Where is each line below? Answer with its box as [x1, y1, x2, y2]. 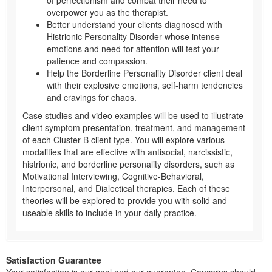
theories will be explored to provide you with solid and [22, 194, 227, 207]
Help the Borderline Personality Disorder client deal [47, 67, 242, 80]
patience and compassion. [47, 55, 148, 67]
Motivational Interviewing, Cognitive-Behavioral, [22, 170, 204, 183]
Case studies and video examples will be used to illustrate [22, 109, 243, 122]
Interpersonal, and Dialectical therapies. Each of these [22, 182, 230, 195]
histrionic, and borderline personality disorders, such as [22, 158, 234, 171]
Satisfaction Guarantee [6, 254, 101, 267]
